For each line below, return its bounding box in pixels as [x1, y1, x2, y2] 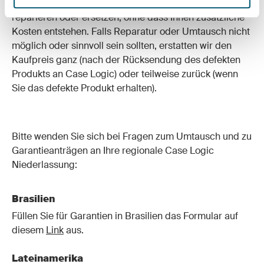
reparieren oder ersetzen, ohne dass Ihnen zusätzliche [12, 11, 245, 24]
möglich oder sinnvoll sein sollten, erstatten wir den [12, 39, 232, 52]
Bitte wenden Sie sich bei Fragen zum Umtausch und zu [12, 130, 252, 143]
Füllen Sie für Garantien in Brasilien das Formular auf [12, 210, 238, 222]
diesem [12, 224, 46, 236]
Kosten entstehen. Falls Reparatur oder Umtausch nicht [12, 25, 250, 38]
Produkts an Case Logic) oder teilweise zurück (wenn [12, 68, 238, 80]
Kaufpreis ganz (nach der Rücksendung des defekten [12, 54, 240, 66]
